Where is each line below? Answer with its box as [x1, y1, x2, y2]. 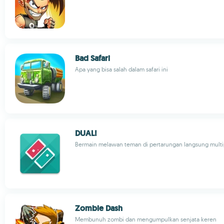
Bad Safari [75, 53, 110, 63]
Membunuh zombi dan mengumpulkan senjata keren [75, 215, 216, 223]
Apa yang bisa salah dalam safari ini [75, 65, 168, 73]
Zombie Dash [75, 203, 122, 213]
